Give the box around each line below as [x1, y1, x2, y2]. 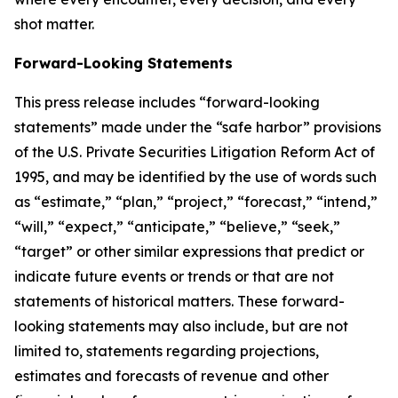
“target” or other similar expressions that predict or [14, 243, 364, 261]
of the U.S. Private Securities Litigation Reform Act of [14, 143, 375, 162]
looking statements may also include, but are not [14, 317, 348, 336]
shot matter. [14, 15, 94, 34]
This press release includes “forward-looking [14, 93, 320, 112]
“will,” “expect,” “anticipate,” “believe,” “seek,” [14, 218, 340, 236]
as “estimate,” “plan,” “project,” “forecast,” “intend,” [14, 193, 378, 211]
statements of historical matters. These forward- [14, 292, 345, 311]
